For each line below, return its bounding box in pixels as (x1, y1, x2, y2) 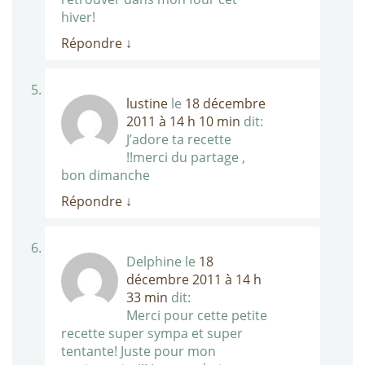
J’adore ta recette (126, 130, 231, 149)
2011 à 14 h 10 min (126, 112, 240, 131)
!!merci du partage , (126, 148, 245, 167)
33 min (126, 288, 168, 307)
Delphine (126, 253, 182, 271)
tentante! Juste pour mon (61, 342, 216, 361)
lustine (126, 95, 168, 113)
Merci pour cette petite (126, 306, 267, 325)
